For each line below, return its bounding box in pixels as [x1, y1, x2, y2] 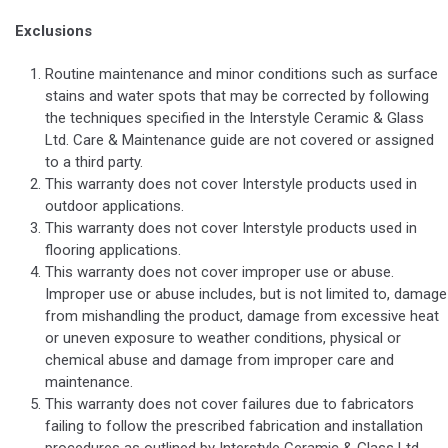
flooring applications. [45, 241, 181, 260]
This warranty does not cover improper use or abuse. [45, 263, 394, 282]
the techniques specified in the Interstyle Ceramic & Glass [45, 109, 424, 128]
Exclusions [15, 22, 92, 41]
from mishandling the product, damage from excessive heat [45, 307, 439, 326]
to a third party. [45, 153, 143, 172]
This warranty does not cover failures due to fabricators [45, 395, 414, 414]
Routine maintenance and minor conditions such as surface [45, 65, 438, 84]
